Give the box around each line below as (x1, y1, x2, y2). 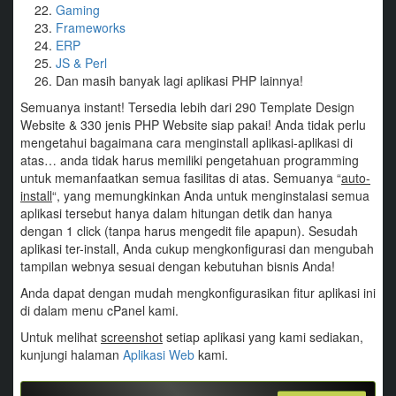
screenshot (101, 327, 163, 346)
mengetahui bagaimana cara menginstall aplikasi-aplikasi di (20, 133, 353, 151)
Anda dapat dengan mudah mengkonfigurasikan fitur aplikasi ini (20, 283, 376, 301)
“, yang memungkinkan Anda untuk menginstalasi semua (52, 186, 369, 204)
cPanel (107, 301, 145, 319)
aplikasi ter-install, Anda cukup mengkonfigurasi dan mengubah (20, 239, 374, 257)
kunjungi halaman (20, 345, 123, 363)
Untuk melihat (20, 327, 101, 346)
